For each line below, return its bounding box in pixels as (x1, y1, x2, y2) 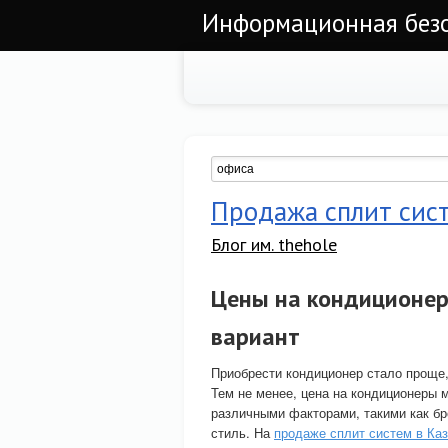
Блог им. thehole (211, 233, 337, 256)
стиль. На (211, 423, 274, 442)
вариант (211, 321, 300, 352)
